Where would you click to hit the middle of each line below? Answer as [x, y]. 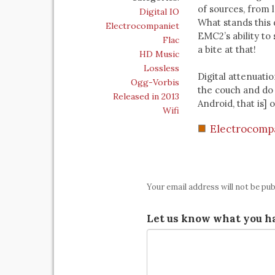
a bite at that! [227, 49]
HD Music [159, 54]
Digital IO [159, 12]
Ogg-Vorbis [155, 82]
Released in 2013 [146, 96]
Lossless [161, 68]
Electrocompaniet [142, 26]
